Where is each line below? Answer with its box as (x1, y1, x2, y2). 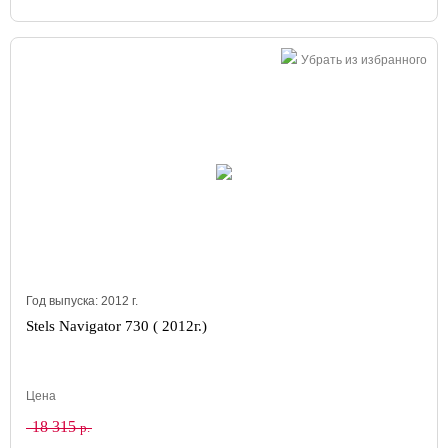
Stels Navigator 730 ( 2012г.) (26, 318, 207, 334)
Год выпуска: (26, 294, 101, 308)
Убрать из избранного (301, 53, 427, 67)
